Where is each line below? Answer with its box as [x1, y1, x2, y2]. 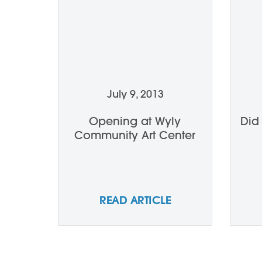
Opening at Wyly [89, 114, 181, 128]
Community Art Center [74, 128, 196, 142]
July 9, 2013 [106, 87, 164, 101]
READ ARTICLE [99, 194, 171, 207]
